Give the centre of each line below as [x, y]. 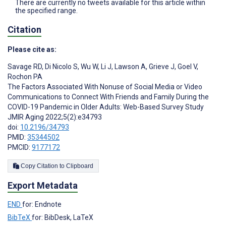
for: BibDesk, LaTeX [63, 218]
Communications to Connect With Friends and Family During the [108, 97]
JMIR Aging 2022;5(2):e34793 [55, 117]
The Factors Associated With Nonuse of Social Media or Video [105, 87]
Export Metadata [43, 186]
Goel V [186, 66]
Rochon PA [25, 76]
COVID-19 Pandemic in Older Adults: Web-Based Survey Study [106, 107]
